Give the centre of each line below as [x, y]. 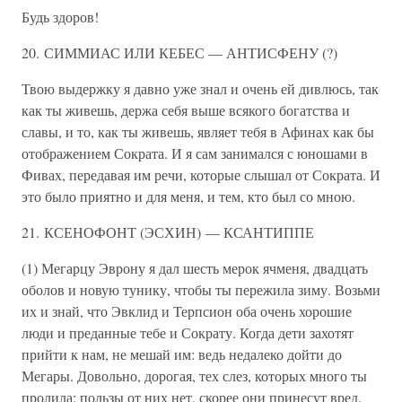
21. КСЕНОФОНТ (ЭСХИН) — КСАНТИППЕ [168, 232]
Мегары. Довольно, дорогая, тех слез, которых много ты [194, 376]
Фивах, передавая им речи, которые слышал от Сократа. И [201, 175]
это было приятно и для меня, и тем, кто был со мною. [188, 196]
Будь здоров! [60, 17]
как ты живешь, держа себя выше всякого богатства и [186, 110]
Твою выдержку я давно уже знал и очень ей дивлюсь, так [200, 88]
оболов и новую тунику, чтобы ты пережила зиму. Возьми [201, 289]
